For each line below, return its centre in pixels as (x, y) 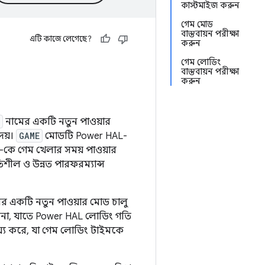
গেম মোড (197, 24)
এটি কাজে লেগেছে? (61, 39)
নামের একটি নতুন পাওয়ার (57, 122)
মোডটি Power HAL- (85, 136)
